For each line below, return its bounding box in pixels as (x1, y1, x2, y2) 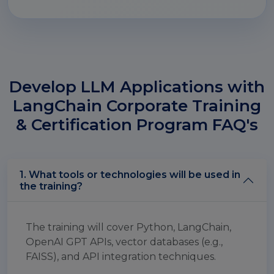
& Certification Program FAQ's (16, 114, 258, 135)
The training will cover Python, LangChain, (26, 221, 231, 233)
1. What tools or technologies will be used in (20, 168, 240, 180)
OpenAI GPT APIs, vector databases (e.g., (26, 235, 223, 248)
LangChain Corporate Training (13, 95, 261, 116)
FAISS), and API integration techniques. (26, 250, 216, 262)
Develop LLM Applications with (9, 76, 265, 97)
